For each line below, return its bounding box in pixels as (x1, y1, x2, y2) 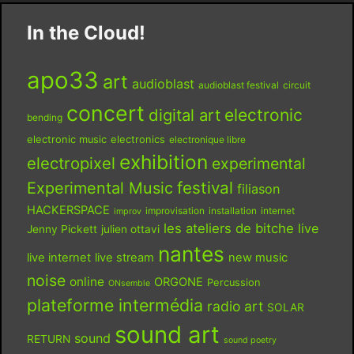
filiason (236, 180, 280, 197)
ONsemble (107, 277, 150, 288)
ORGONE (153, 274, 203, 289)
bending (26, 111, 62, 123)
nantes (157, 240, 224, 266)
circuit (282, 78, 311, 91)
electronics (110, 133, 165, 145)
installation (208, 204, 257, 217)
